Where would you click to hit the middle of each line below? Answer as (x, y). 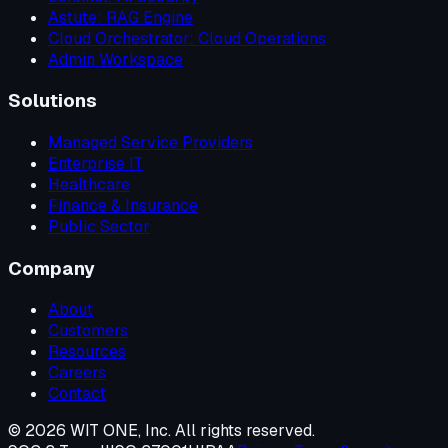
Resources (87, 352)
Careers (77, 373)
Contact (77, 394)
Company (51, 268)
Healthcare (89, 184)
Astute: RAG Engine (120, 17)
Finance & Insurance (123, 205)
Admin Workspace (115, 59)
